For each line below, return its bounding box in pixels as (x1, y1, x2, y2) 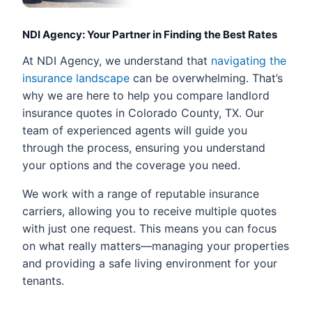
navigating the (211, 53, 286, 68)
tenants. (22, 273, 64, 288)
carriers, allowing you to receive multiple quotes (22, 203, 276, 218)
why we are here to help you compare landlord (22, 88, 270, 102)
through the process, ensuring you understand (22, 140, 265, 155)
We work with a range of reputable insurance (22, 186, 259, 201)
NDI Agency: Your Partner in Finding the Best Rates (22, 27, 277, 41)
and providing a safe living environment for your (22, 256, 277, 270)
